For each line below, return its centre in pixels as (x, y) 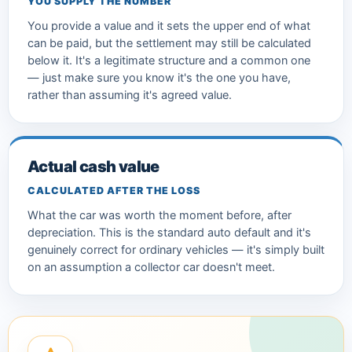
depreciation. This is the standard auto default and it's (169, 232)
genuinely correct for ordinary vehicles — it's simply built (176, 249)
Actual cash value (93, 166)
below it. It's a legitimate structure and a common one (169, 60)
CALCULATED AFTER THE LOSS (114, 190)
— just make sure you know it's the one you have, (159, 77)
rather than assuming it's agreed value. (130, 95)
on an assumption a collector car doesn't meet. (151, 267)
